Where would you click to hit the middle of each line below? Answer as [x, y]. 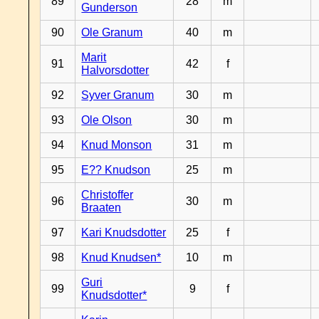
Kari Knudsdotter [124, 232]
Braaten [101, 208]
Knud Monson [117, 145]
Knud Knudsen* [121, 257]
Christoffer [108, 195]
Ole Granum [112, 32]
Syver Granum [118, 95]
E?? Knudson [116, 170]
